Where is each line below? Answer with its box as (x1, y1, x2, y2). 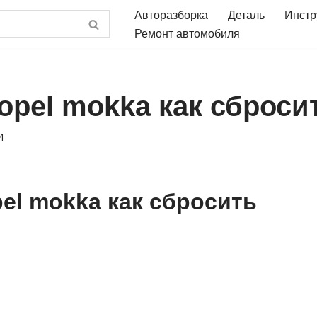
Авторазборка (134, 9, 208, 21)
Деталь (228, 9, 265, 21)
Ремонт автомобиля (134, 28, 240, 40)
